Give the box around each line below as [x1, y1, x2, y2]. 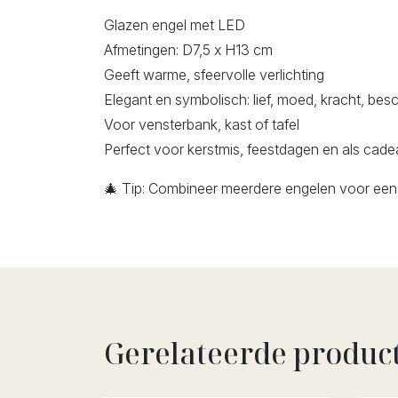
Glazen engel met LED [104, 15, 245, 34]
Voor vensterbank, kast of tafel [104, 115, 299, 133]
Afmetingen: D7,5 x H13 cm [104, 40, 273, 59]
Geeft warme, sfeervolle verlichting [104, 65, 324, 84]
